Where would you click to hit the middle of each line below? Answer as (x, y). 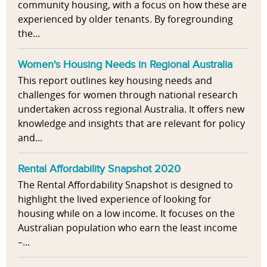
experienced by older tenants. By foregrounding (125, 19)
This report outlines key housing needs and (115, 81)
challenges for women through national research (128, 95)
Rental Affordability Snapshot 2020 (99, 168)
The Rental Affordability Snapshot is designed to (125, 185)
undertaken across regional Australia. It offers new (131, 109)
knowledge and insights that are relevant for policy (131, 124)
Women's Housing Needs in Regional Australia (125, 64)
